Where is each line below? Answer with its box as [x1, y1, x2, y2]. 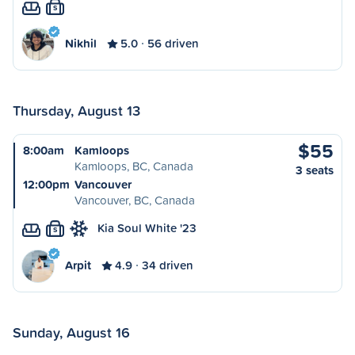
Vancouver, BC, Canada [74, 192, 195, 208]
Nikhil [65, 35, 97, 52]
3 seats [296, 162, 334, 178]
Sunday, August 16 [13, 322, 130, 342]
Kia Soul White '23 [97, 219, 197, 236]
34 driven [142, 257, 193, 273]
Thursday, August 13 [13, 100, 140, 120]
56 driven [147, 35, 199, 52]
